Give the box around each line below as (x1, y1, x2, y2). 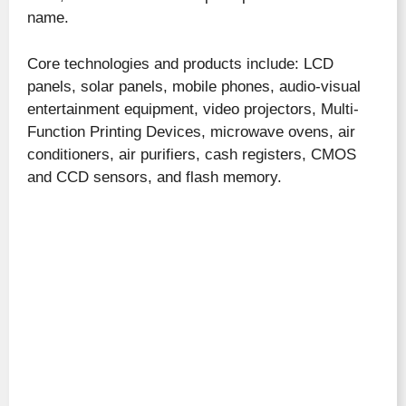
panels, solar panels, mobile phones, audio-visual (27, 77, 361, 95)
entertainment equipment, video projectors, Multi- (27, 100, 359, 118)
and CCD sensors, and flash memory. (27, 168, 282, 186)
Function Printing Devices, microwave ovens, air (27, 122, 355, 140)
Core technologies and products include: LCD (27, 54, 333, 72)
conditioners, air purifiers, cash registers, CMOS (27, 145, 356, 163)
